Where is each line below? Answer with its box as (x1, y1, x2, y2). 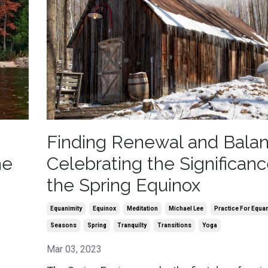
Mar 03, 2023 (46, 243, 102, 255)
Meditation (126, 205, 158, 212)
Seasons (50, 222, 77, 229)
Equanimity (50, 205, 82, 212)
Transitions (157, 222, 191, 229)
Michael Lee (168, 205, 203, 212)
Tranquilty (117, 222, 147, 229)
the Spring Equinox (46, 175, 200, 196)
